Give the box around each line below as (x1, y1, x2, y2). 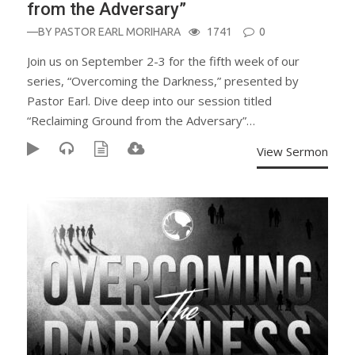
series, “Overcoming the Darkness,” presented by (27, 73, 299, 89)
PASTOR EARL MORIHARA (55, 25, 181, 38)
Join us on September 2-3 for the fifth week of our (27, 53, 300, 69)
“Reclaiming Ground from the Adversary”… (27, 113, 255, 128)
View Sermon (257, 143, 328, 159)
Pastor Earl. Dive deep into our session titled (27, 93, 272, 109)
